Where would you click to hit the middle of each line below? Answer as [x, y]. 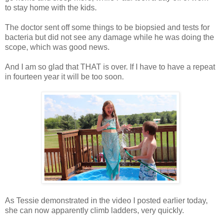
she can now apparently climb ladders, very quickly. [94, 211]
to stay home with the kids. [51, 8]
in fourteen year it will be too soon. [64, 77]
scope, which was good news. [57, 47]
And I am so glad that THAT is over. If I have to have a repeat [110, 67]
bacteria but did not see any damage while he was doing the [110, 37]
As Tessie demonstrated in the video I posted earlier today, [106, 201]
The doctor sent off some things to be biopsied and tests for [107, 28]
